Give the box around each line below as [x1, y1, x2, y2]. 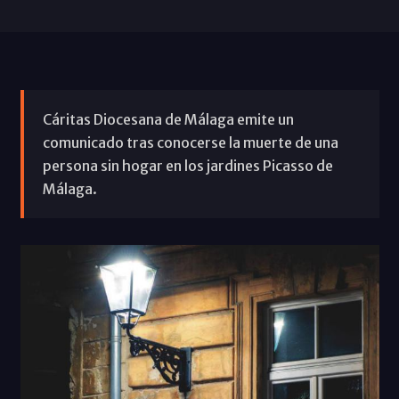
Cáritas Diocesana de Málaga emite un [42, 110, 294, 128]
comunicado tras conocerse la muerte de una [42, 133, 338, 151]
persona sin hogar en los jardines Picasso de [42, 156, 333, 175]
